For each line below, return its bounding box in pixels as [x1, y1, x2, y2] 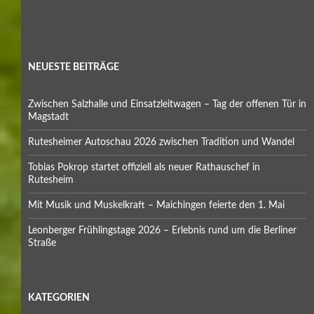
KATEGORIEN [28, 292, 90, 303]
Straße [28, 238, 56, 248]
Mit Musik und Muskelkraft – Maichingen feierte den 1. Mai [28, 200, 285, 210]
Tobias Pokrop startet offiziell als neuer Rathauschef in [28, 162, 260, 172]
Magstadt [28, 111, 69, 122]
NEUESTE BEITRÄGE [28, 62, 119, 72]
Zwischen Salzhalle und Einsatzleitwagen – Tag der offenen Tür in [28, 99, 306, 109]
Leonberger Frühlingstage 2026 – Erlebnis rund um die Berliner [28, 225, 296, 235]
